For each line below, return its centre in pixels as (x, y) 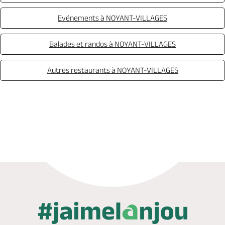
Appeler (64, 118)
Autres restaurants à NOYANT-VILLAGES (113, 70)
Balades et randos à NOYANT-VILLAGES (113, 44)
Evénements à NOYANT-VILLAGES (113, 18)
